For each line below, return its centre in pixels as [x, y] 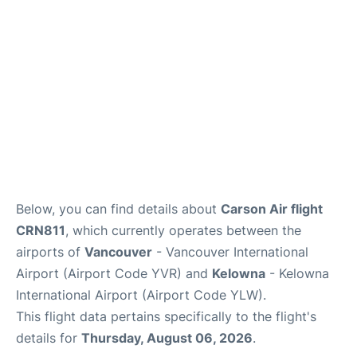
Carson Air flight [272, 209]
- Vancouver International [230, 252]
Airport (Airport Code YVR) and [114, 274]
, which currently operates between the [183, 231]
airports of [50, 252]
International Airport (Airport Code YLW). [141, 295]
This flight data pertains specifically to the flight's [166, 317]
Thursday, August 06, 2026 [167, 338]
